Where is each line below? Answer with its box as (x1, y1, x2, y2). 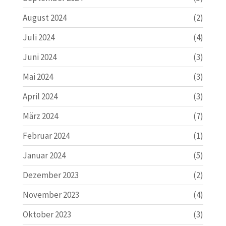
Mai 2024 (22, 71, 53, 82)
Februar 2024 (22, 130, 70, 141)
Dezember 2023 (22, 169, 79, 181)
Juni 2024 (22, 51, 56, 63)
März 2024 (22, 110, 58, 122)
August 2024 (22, 12, 67, 23)
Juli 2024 (22, 31, 54, 43)
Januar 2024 (22, 149, 66, 161)
